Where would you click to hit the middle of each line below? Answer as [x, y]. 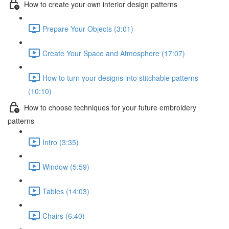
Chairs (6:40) [64, 215]
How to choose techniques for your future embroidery [110, 107]
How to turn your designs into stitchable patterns [120, 77]
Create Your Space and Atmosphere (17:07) [114, 53]
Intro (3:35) [61, 142]
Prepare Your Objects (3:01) [88, 28]
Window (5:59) [66, 166]
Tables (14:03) [66, 191]
